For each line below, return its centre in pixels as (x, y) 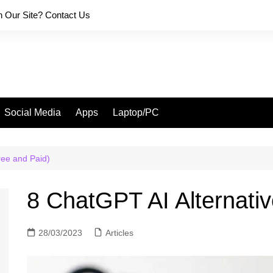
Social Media (33, 112)
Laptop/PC (136, 112)
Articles (119, 233)
